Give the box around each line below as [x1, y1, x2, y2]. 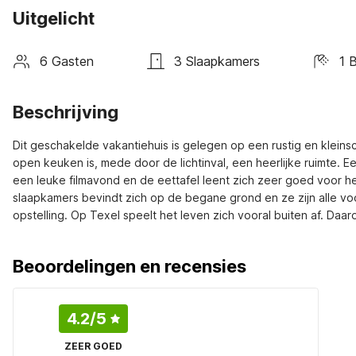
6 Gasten [40, 52, 94, 69]
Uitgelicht [13, 8, 95, 29]
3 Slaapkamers [173, 52, 260, 69]
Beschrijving [13, 102, 118, 122]
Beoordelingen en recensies [13, 256, 246, 277]
